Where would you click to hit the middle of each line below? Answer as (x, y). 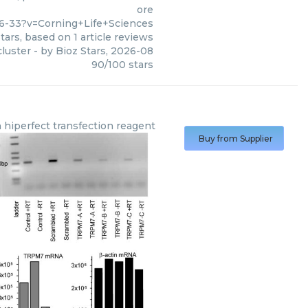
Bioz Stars (80, 51)
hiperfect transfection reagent (79, 126)
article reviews (115, 37)
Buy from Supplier (235, 139)
